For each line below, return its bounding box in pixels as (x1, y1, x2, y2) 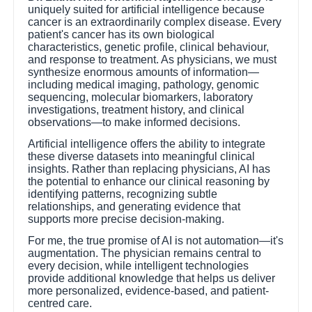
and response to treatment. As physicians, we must (28, 53, 277, 65)
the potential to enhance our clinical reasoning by (28, 175, 270, 187)
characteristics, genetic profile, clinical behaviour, (28, 40, 270, 53)
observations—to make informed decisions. (28, 116, 241, 128)
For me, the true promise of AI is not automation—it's (28, 235, 284, 247)
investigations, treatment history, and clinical (28, 103, 245, 116)
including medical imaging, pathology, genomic (28, 78, 260, 91)
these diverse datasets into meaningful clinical (28, 150, 256, 162)
